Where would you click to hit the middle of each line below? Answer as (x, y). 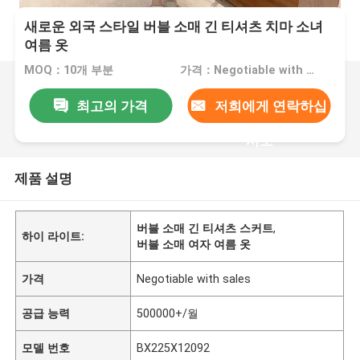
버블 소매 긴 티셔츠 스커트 (205, 228)
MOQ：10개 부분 (69, 70)
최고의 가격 (112, 106)
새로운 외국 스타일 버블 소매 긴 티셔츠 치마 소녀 (174, 27)
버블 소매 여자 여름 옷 (194, 244)
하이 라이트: (53, 236)
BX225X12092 (174, 348)
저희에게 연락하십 (270, 106)
